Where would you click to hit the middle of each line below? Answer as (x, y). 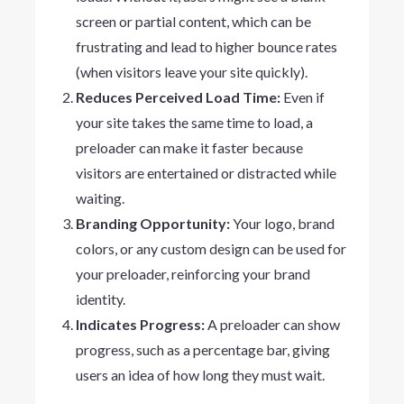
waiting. (100, 197)
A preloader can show (272, 324)
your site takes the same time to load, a (194, 122)
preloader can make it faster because (189, 147)
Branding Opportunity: (152, 223)
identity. (100, 298)
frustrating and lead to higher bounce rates (206, 46)
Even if (302, 96)
